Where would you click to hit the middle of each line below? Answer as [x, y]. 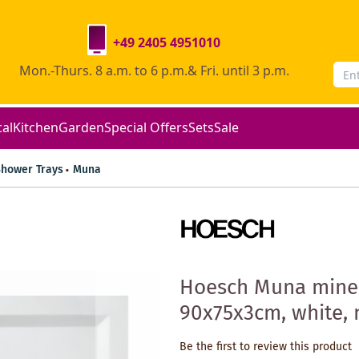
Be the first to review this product [266, 347]
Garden [81, 127]
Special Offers [146, 127]
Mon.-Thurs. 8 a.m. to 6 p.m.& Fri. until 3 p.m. [154, 70]
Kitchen [36, 127]
